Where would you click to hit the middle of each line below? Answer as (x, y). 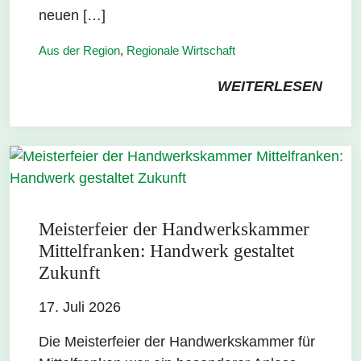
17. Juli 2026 (80, 307)
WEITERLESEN (270, 86)
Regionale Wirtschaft (181, 50)
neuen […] (72, 15)
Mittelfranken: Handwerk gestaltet (166, 251)
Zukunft (69, 272)
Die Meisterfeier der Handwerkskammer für (177, 341)
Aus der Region (79, 50)
